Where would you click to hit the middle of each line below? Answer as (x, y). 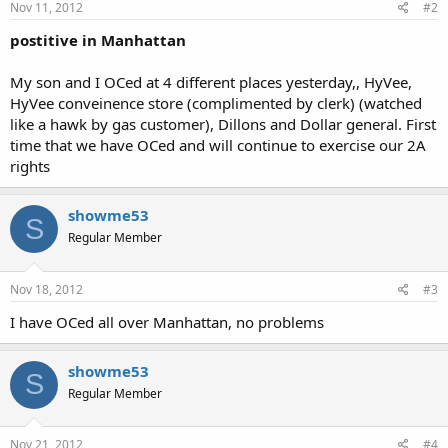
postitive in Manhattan (98, 40)
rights (30, 166)
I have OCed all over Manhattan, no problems (167, 321)
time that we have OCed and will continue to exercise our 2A (218, 145)
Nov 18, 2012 (46, 289)
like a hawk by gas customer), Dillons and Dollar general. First (223, 124)
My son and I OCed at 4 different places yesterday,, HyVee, (211, 82)
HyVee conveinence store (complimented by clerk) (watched (216, 103)
